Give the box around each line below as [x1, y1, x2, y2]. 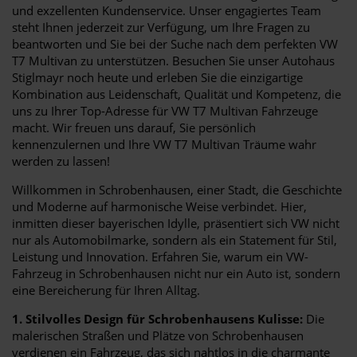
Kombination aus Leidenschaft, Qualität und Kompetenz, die [12, 85, 341, 102]
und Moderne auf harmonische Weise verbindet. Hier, [12, 198, 307, 214]
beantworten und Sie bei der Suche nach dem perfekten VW [12, 35, 338, 52]
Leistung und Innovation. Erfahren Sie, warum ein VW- [12, 248, 308, 265]
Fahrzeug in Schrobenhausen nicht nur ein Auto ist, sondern [12, 265, 340, 281]
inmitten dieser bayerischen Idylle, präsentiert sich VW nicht [12, 214, 339, 231]
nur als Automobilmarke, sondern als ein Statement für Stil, [12, 231, 337, 248]
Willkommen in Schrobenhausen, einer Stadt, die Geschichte [12, 181, 342, 198]
